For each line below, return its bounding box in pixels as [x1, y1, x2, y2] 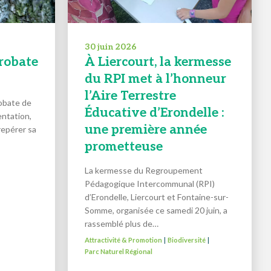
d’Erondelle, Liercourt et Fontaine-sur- [84, 192, 229, 203]
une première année [84, 122, 207, 138]
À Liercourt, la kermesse [84, 54, 231, 70]
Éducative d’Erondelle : [84, 105, 224, 121]
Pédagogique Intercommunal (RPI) [84, 178, 215, 189]
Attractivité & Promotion [84, 236, 162, 244]
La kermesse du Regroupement [84, 165, 203, 176]
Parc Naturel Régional [84, 247, 152, 256]
